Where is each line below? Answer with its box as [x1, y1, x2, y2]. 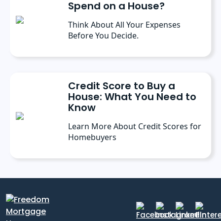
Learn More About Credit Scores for [68, 120, 201, 132]
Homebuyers [68, 131, 116, 143]
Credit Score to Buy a [68, 78, 175, 93]
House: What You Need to [68, 89, 196, 104]
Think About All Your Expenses [68, 19, 181, 30]
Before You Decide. [68, 30, 139, 41]
